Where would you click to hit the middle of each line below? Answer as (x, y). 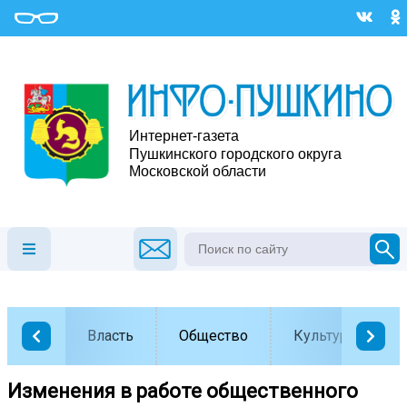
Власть (110, 336)
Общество (213, 336)
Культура (324, 336)
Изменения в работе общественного (183, 392)
